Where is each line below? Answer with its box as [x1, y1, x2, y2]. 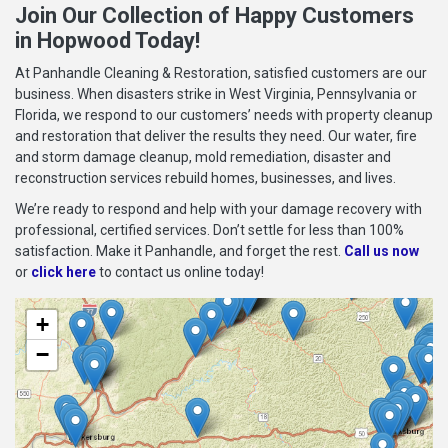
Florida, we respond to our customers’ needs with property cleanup [15, 106, 433, 123]
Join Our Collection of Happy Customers [15, 2, 414, 28]
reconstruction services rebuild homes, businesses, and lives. [15, 169, 396, 186]
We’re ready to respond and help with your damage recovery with [15, 200, 422, 217]
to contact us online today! [96, 263, 264, 280]
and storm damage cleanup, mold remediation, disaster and [15, 148, 391, 165]
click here [31, 263, 96, 280]
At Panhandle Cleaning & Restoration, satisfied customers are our [15, 64, 427, 81]
